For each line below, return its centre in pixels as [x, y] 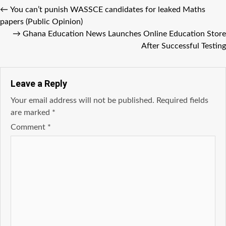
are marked [31, 113]
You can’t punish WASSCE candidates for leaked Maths [108, 10]
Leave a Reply [39, 84]
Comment [29, 127]
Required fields [182, 101]
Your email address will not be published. [82, 101]
